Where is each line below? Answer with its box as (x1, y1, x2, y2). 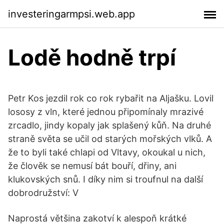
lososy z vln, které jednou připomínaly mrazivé (8, 106, 203, 117)
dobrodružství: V (8, 187, 78, 198)
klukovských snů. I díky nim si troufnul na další (8, 174, 203, 184)
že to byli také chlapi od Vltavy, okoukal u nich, (8, 147, 205, 157)
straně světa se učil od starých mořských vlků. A (8, 133, 212, 144)
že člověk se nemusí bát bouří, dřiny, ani (8, 160, 176, 171)
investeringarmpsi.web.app (8, 7, 135, 20)
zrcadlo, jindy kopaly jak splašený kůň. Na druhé (8, 120, 211, 130)
